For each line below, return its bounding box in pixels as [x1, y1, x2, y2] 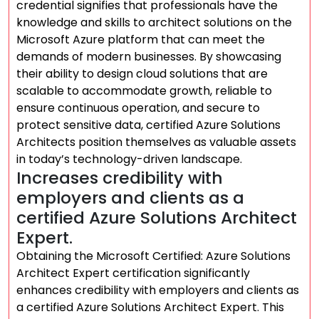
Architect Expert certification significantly [16, 265, 250, 281]
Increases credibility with [16, 166, 223, 189]
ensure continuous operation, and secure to [16, 100, 260, 116]
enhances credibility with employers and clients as [16, 282, 299, 298]
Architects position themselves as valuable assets [16, 134, 296, 150]
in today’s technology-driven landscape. [16, 151, 242, 167]
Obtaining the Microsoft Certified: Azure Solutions [16, 248, 291, 264]
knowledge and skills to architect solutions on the [16, 14, 292, 31]
